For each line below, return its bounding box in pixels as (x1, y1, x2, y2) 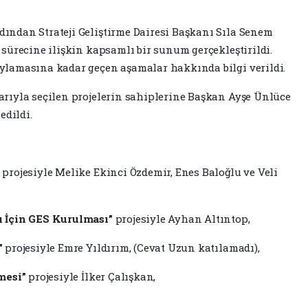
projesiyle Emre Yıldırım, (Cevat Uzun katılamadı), (2, 240, 260, 254)
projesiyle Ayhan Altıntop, (112, 211, 250, 225)
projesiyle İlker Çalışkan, (25, 269, 156, 283)
